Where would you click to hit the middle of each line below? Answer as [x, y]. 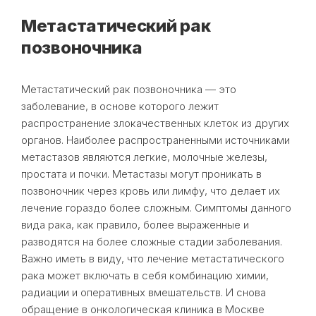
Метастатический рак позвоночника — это [129, 89]
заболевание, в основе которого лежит [120, 106]
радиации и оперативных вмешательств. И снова [144, 292]
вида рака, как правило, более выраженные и [135, 224]
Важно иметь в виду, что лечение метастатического [153, 258]
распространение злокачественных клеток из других [155, 123]
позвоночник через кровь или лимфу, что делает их [151, 190]
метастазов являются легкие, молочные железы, [144, 157]
